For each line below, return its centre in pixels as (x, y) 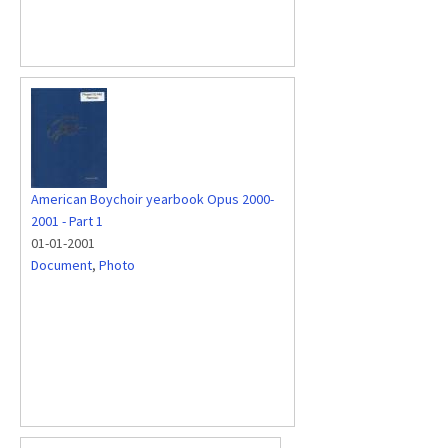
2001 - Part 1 (67, 221)
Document (61, 265)
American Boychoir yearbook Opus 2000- (152, 199)
